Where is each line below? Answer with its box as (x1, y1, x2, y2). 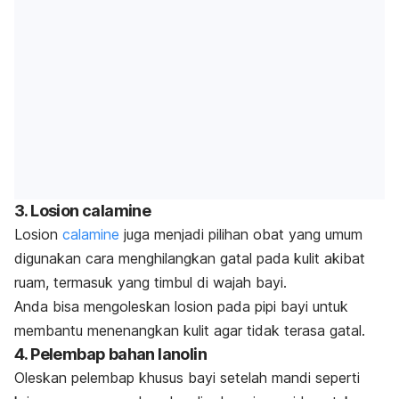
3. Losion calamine (14, 201, 151, 221)
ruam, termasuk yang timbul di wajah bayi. (14, 273, 287, 292)
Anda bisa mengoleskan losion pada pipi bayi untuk (14, 297, 348, 316)
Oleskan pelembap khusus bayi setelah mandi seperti (14, 369, 360, 387)
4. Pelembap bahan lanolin (14, 345, 207, 364)
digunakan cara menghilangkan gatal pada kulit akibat (14, 249, 365, 268)
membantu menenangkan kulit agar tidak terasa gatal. (14, 322, 365, 340)
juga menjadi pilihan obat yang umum (119, 225, 362, 244)
